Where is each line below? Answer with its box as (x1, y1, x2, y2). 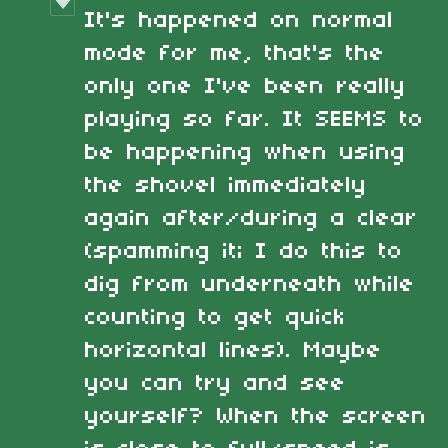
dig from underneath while (85, 272, 415, 297)
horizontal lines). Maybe (85, 338, 382, 363)
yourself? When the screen (85, 404, 427, 429)
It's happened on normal (85, 8, 394, 33)
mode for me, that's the (85, 41, 385, 66)
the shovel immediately (85, 173, 367, 198)
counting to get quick (85, 305, 346, 330)
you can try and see (85, 371, 346, 396)
